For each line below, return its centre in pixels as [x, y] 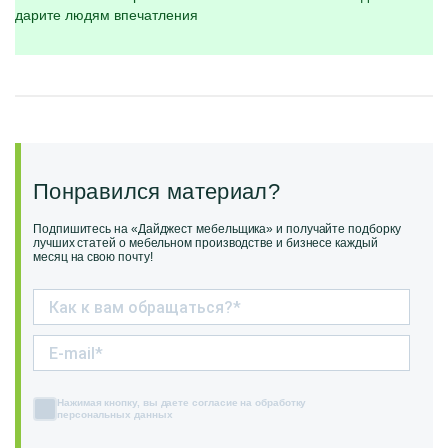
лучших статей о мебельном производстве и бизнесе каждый [205, 243]
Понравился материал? [157, 191]
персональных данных [115, 414]
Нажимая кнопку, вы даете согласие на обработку [182, 402]
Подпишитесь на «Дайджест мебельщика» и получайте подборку [217, 229]
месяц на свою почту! [93, 257]
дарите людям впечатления [106, 15]
